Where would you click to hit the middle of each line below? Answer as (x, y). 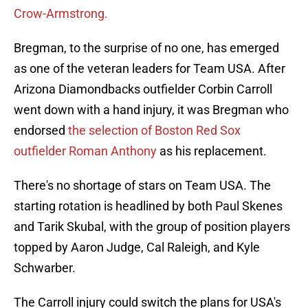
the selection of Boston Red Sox (154, 131)
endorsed (41, 131)
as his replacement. (212, 151)
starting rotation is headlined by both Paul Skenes (148, 206)
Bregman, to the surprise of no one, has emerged (146, 48)
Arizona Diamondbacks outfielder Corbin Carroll (143, 89)
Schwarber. (45, 268)
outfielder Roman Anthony (85, 151)
